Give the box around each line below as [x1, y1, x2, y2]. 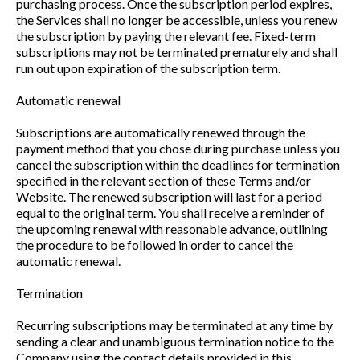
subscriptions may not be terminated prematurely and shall [16, 44, 337, 59]
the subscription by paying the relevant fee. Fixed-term [16, 28, 316, 43]
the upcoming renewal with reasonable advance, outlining [16, 221, 328, 236]
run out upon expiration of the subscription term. [16, 60, 280, 76]
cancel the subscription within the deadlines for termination [16, 157, 340, 172]
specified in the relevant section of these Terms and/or [16, 173, 311, 188]
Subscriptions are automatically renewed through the [16, 125, 305, 140]
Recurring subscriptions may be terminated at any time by [16, 317, 333, 333]
